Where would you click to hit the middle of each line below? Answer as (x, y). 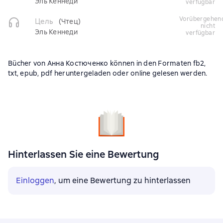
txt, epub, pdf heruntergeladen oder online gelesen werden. (108, 73)
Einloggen (35, 180)
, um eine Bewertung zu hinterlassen (122, 180)
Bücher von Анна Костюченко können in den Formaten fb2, (107, 63)
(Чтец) (70, 21)
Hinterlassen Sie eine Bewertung (83, 154)
